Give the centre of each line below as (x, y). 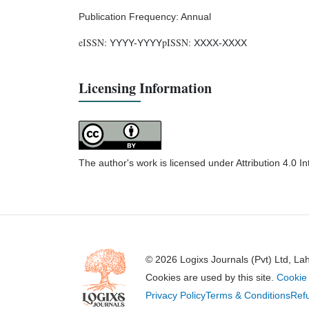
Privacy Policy (176, 296)
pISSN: (178, 42)
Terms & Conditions (248, 296)
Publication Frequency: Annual (145, 16)
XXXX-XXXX (220, 42)
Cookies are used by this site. (211, 278)
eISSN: (94, 42)
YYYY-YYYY (136, 42)
